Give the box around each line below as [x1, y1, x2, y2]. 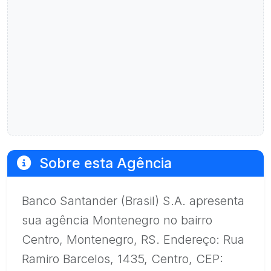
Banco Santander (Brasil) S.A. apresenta [22, 194, 244, 208]
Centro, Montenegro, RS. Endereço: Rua [22, 232, 244, 247]
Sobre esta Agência [36, 154, 172, 172]
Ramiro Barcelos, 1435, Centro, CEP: [22, 252, 223, 266]
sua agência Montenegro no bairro [22, 213, 212, 227]
